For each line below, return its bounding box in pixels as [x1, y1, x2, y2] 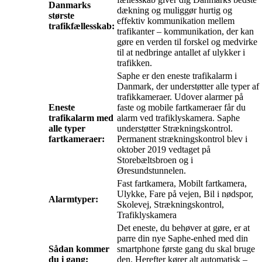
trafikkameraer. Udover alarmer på [117, 92, 243, 102]
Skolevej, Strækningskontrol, [117, 199, 224, 210]
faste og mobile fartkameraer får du [117, 102, 246, 113]
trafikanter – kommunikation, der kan [117, 26, 254, 37]
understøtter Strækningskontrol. [117, 123, 233, 134]
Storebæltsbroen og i [117, 155, 193, 166]
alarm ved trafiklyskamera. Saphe [117, 113, 240, 123]
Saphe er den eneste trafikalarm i [117, 71, 237, 81]
